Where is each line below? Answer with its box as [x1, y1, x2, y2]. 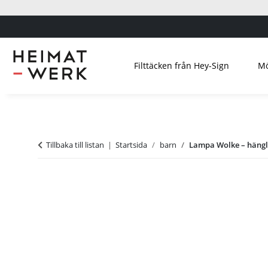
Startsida [115, 139, 147, 150]
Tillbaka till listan [46, 139, 104, 150]
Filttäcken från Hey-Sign [133, 59, 229, 71]
